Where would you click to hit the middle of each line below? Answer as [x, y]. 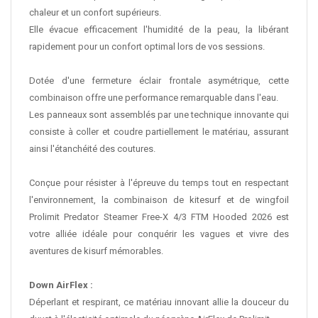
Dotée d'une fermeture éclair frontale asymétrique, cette [159, 81]
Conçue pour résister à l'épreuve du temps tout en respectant [159, 183]
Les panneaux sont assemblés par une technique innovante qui [159, 115]
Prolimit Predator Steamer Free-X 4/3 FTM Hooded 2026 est [159, 217]
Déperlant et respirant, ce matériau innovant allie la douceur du [159, 302]
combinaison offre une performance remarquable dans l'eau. [154, 98]
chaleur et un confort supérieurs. [95, 13]
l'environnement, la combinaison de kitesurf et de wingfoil [159, 200]
